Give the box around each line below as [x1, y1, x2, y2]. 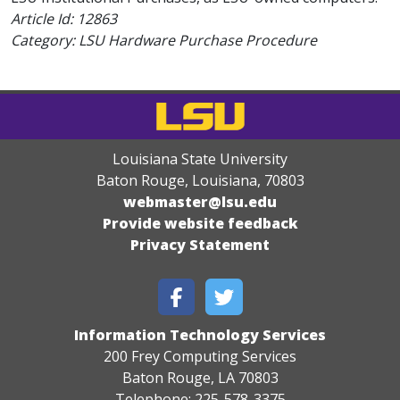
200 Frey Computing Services [104, 346, 296, 366]
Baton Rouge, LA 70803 [121, 368, 279, 387]
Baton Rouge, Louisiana [96, 171, 257, 190]
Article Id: [11, 9, 77, 29]
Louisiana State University [112, 149, 287, 169]
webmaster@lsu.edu [123, 192, 277, 212]
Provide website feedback [102, 213, 298, 233]
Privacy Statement [130, 235, 270, 254]
